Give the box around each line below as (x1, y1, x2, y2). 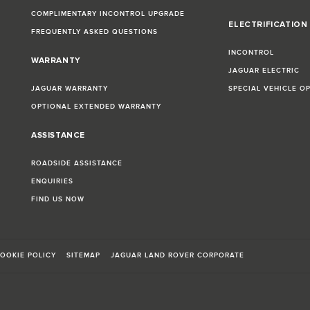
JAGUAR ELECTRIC (228, 66, 300, 75)
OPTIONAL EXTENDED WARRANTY (30, 102, 161, 111)
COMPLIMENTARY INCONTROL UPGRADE (30, 9, 185, 18)
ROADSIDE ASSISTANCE (30, 158, 122, 167)
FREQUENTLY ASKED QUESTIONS (30, 27, 158, 36)
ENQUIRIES (30, 176, 73, 185)
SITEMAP (66, 250, 100, 259)
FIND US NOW (30, 194, 84, 203)
